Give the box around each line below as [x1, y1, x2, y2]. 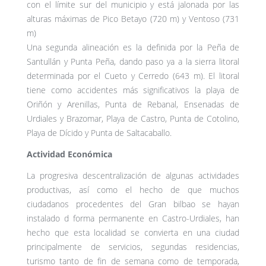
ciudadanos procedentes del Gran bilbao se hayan [27, 198, 239, 210]
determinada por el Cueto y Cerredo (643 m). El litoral [27, 70, 239, 82]
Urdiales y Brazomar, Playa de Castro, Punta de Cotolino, [27, 113, 239, 125]
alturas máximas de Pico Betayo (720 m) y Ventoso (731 [27, 13, 239, 25]
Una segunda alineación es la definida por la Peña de [27, 42, 239, 53]
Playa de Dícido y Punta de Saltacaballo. [27, 127, 172, 139]
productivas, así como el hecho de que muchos [27, 184, 239, 196]
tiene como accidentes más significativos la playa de [27, 84, 239, 96]
